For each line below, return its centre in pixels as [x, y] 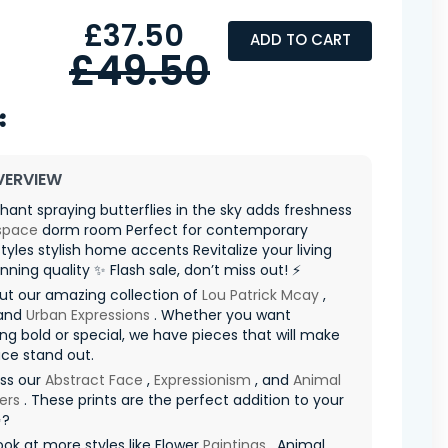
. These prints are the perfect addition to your [182, 399]
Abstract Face [94, 379]
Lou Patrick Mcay [260, 294]
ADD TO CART [300, 40]
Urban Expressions [88, 314]
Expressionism [202, 379]
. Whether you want [220, 314]
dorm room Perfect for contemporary [173, 229]
